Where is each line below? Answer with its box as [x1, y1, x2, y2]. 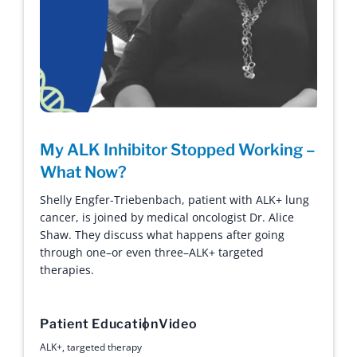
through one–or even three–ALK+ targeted [40, 244, 264, 260]
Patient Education [40, 316, 159, 331]
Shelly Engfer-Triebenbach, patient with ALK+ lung [40, 191, 309, 207]
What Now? [40, 162, 127, 182]
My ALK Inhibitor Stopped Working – [40, 139, 316, 159]
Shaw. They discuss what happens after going [40, 226, 284, 242]
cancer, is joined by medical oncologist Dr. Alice [40, 209, 294, 225]
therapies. [40, 261, 94, 277]
